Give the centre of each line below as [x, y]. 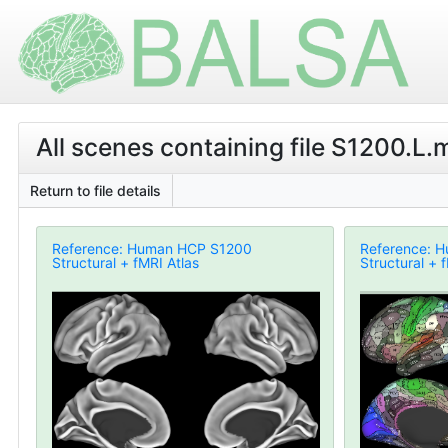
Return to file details [95, 190]
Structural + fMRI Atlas [125, 262]
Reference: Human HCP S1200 [152, 248]
